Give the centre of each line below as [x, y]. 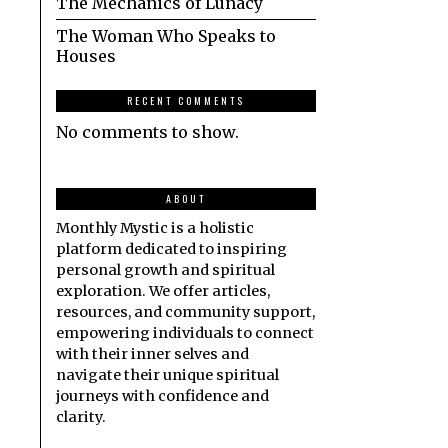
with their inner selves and [152, 354]
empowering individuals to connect [185, 333]
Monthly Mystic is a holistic [155, 228]
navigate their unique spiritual [167, 375]
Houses [86, 56]
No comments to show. [147, 132]
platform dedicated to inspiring [171, 249]
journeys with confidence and [162, 396]
